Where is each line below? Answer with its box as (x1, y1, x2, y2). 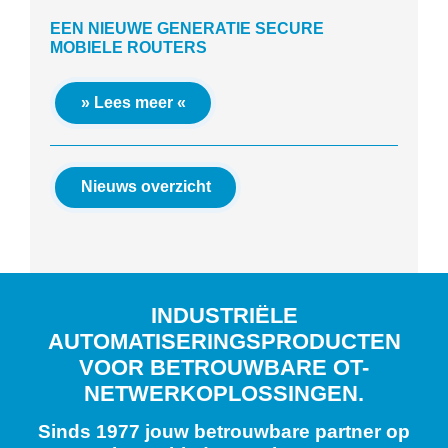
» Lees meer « (80, 93, 186, 111)
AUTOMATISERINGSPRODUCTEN (47, 329, 401, 355)
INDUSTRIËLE (150, 303, 298, 329)
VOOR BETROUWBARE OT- (79, 355, 369, 381)
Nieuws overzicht (80, 178, 211, 196)
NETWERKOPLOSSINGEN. (84, 381, 364, 407)
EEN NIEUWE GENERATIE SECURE (50, 19, 324, 37)
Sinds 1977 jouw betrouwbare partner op (38, 420, 410, 442)
